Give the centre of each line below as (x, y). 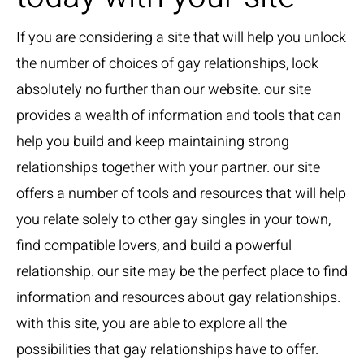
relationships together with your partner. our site (168, 168)
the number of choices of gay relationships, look (167, 64)
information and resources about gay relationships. (178, 298)
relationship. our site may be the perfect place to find (182, 272)
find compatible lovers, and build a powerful (154, 246)
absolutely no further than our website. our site (164, 90)
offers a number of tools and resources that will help (181, 194)
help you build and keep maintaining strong (153, 142)
